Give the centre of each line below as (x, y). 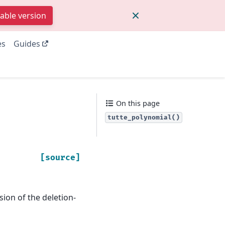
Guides (27, 44)
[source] (60, 158)
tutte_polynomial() (144, 118)
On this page (137, 103)
